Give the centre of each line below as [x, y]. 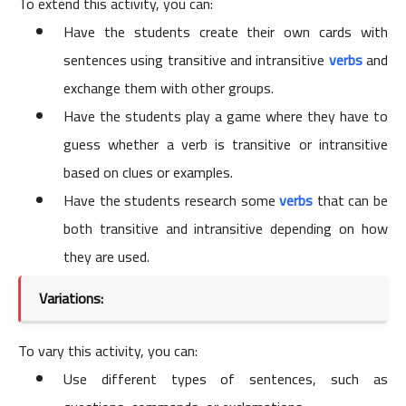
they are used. [106, 257]
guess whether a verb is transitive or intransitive [226, 145]
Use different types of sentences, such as [226, 379]
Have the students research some [172, 201]
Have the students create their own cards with [226, 32]
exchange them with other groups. [169, 88]
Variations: [73, 299]
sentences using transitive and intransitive [196, 60]
